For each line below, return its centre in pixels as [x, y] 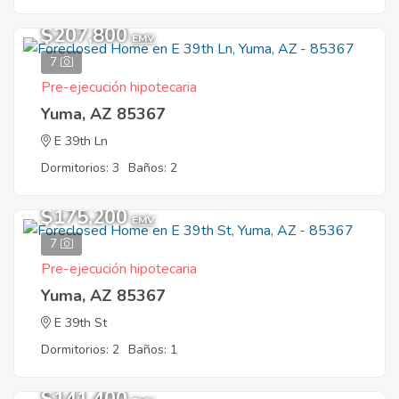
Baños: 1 [153, 350]
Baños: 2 [153, 168]
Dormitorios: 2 [80, 350]
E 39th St [81, 323]
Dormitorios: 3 [80, 168]
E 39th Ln [81, 141]
